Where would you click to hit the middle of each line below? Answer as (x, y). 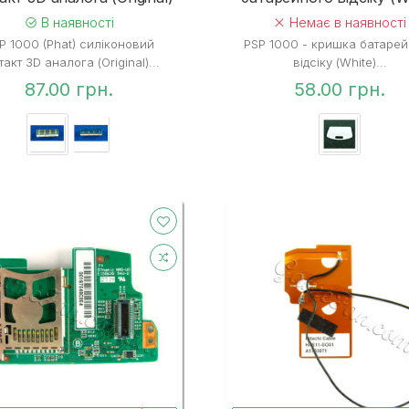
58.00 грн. (340, 89)
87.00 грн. (69, 89)
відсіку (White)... (340, 62)
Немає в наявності (346, 22)
